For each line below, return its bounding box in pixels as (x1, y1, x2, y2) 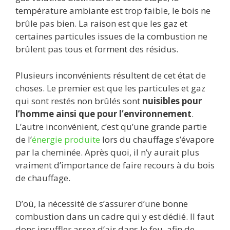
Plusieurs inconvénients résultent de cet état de (15, 69, 206, 81)
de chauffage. (15, 171, 72, 184)
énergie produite (32, 133, 100, 145)
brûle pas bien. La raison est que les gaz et (15, 17, 187, 30)
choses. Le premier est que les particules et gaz (15, 82, 205, 94)
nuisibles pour (142, 94, 202, 107)
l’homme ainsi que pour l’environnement (15, 107, 191, 120)
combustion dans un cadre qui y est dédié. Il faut (15, 210, 214, 223)
